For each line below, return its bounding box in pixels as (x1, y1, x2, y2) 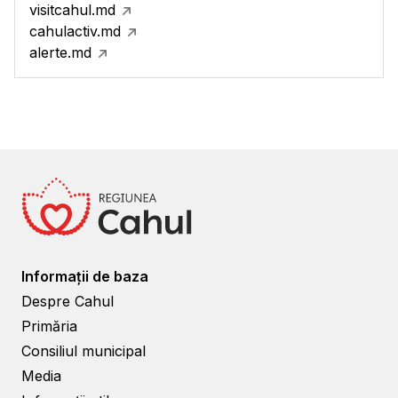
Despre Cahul (21, 292, 114, 310)
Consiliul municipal (21, 342, 146, 360)
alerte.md (29, 44, 92, 61)
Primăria (21, 317, 77, 335)
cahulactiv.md (29, 22, 121, 40)
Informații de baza (21, 267, 148, 285)
